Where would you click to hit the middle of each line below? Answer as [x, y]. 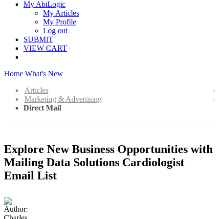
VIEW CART [45, 48]
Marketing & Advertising [63, 99]
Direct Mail [42, 108]
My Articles [61, 13]
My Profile [60, 22]
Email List [30, 175]
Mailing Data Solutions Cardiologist [94, 162]
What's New [44, 74]
